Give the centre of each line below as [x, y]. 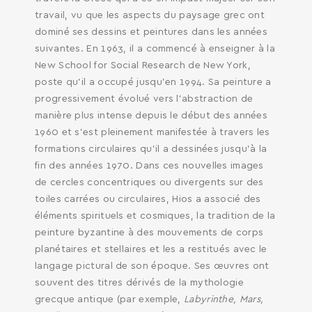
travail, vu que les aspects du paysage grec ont [150, 15]
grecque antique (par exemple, [110, 299]
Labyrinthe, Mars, [224, 299]
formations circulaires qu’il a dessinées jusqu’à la [151, 149]
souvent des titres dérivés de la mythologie [139, 283]
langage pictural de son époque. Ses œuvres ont [152, 266]
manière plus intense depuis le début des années [151, 116]
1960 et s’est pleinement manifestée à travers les [153, 132]
